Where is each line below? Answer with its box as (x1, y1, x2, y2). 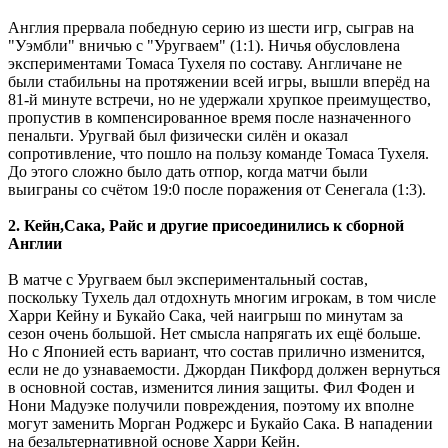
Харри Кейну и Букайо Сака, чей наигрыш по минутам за (8, 306, 403, 324)
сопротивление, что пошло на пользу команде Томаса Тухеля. (8, 144, 429, 162)
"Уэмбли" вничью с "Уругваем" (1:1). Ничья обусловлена (8, 36, 400, 54)
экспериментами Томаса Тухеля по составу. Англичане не (8, 54, 402, 72)
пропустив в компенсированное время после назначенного (8, 108, 411, 126)
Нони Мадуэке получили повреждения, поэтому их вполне (8, 396, 414, 414)
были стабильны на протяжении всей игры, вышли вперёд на (8, 72, 430, 90)
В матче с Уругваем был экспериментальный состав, (8, 270, 368, 288)
